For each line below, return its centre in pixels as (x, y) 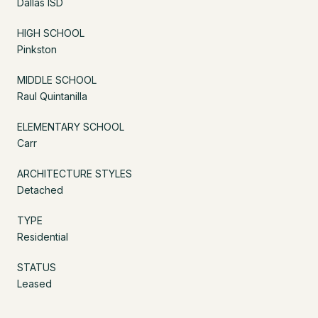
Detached (40, 190)
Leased (34, 283)
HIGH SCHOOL (51, 33)
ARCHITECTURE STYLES (75, 173)
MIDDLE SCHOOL (57, 79)
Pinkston (37, 49)
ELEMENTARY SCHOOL (71, 126)
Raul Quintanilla (52, 96)
